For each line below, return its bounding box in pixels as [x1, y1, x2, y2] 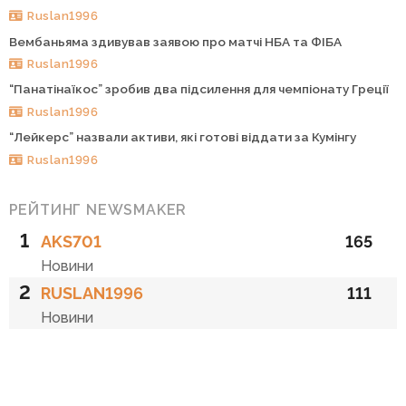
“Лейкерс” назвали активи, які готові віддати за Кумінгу [8, 130, 356, 145]
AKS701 [40, 232, 101, 252]
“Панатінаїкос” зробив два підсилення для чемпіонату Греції [8, 82, 389, 97]
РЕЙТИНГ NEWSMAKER [8, 201, 188, 219]
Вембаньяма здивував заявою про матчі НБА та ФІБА [8, 34, 342, 49]
